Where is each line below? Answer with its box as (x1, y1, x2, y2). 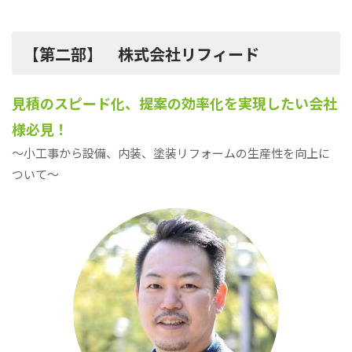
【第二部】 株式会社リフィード (24, 42, 259, 66)
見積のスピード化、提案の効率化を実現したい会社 (12, 93, 337, 114)
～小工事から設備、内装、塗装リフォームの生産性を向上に (12, 145, 330, 162)
